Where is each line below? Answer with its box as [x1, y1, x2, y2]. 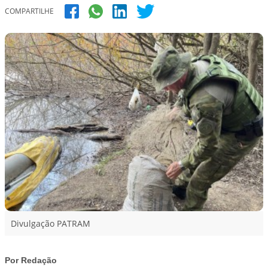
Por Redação [5, 255, 57, 266]
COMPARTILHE [5, 5, 54, 16]
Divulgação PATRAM [11, 218, 90, 230]
